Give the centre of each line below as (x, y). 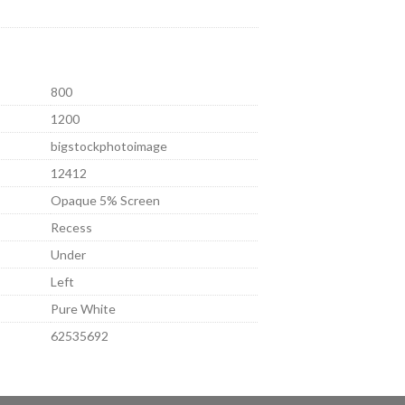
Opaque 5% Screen (106, 200)
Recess (72, 227)
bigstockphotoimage (109, 146)
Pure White (84, 308)
